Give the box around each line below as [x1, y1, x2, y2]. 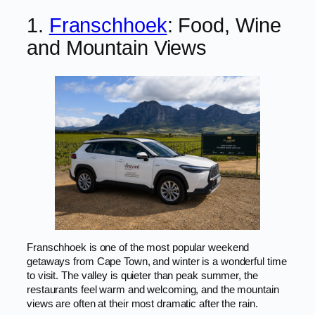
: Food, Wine [167, 14, 281, 37]
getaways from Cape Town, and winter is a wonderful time [27, 255, 287, 267]
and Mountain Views [27, 37, 207, 60]
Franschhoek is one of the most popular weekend [27, 241, 250, 253]
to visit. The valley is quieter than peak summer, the [27, 269, 258, 281]
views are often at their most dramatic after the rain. [27, 297, 258, 309]
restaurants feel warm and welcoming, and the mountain [27, 283, 279, 295]
